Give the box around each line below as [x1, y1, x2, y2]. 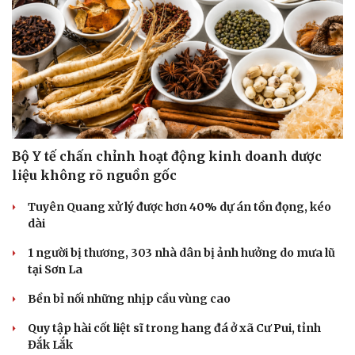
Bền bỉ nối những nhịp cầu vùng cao [28, 291, 231, 306]
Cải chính [12, 336, 63, 349]
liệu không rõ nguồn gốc [12, 166, 177, 183]
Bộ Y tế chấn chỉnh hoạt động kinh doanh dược [12, 147, 322, 164]
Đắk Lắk [28, 337, 73, 352]
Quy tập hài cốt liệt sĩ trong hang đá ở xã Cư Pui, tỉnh [28, 320, 321, 335]
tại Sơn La [28, 261, 82, 277]
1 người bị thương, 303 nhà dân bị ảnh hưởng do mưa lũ [28, 245, 335, 260]
